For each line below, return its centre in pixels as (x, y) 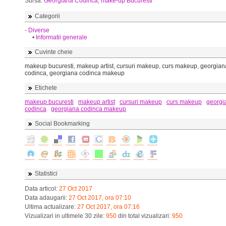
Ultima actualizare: (51, 207)
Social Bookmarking (62, 124)
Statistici (46, 174)
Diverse (39, 30)
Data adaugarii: (47, 198)
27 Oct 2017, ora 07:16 (108, 207)
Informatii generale (62, 37)
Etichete (46, 88)
